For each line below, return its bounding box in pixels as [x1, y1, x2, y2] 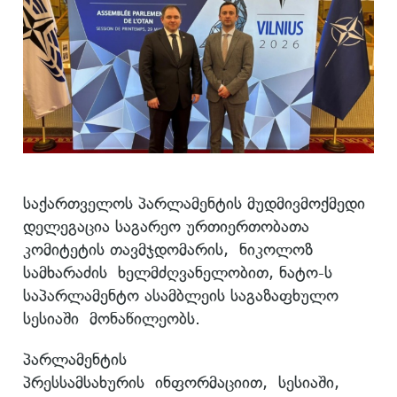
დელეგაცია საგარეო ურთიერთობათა [23, 215, 309, 237]
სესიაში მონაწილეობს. [23, 307, 200, 329]
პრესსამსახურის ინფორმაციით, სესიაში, [23, 371, 339, 393]
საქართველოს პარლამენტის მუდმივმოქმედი [23, 192, 365, 214]
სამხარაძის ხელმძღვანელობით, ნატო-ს [23, 261, 332, 283]
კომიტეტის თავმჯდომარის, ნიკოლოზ [23, 238, 313, 260]
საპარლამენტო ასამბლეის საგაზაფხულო [23, 284, 339, 306]
